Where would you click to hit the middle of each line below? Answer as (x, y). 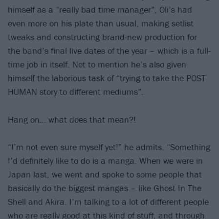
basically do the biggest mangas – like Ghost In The (105, 188)
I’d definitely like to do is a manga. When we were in (105, 161)
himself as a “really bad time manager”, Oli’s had (100, 10)
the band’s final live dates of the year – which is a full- (109, 51)
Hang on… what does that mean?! (72, 119)
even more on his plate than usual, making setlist (101, 23)
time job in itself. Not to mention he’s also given (97, 65)
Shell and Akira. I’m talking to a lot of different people (108, 202)
